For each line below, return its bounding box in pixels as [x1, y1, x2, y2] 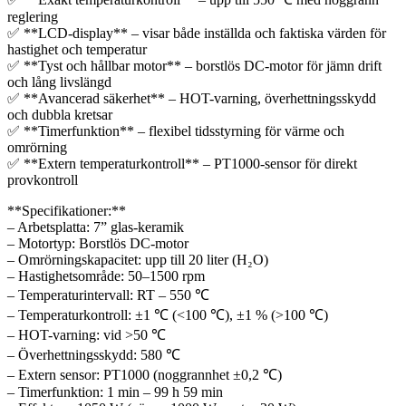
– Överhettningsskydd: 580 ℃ [7, 346, 180, 362]
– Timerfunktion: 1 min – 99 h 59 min [7, 383, 223, 400]
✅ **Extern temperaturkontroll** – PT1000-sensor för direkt [7, 155, 357, 171]
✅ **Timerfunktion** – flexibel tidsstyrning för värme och [7, 122, 344, 139]
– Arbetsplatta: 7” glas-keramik [7, 218, 184, 235]
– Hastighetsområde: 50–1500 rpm [7, 267, 205, 284]
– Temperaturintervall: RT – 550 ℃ [7, 286, 209, 303]
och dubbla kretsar [7, 106, 112, 122]
